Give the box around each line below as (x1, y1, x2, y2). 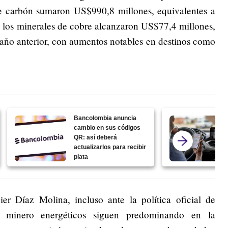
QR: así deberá (74, 133, 118, 141)
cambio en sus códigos (74, 124, 141, 131)
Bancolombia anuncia (74, 114, 137, 122)
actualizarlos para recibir (74, 143, 147, 151)
